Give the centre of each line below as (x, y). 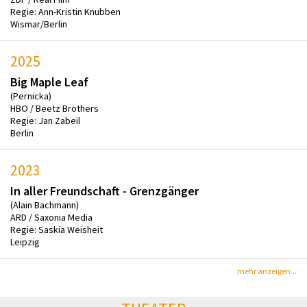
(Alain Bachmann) (45, 205)
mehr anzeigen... (267, 271)
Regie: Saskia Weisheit (57, 229)
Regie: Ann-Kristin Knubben (65, 11)
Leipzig (25, 242)
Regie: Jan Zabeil (45, 120)
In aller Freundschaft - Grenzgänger (105, 191)
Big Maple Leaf (49, 82)
